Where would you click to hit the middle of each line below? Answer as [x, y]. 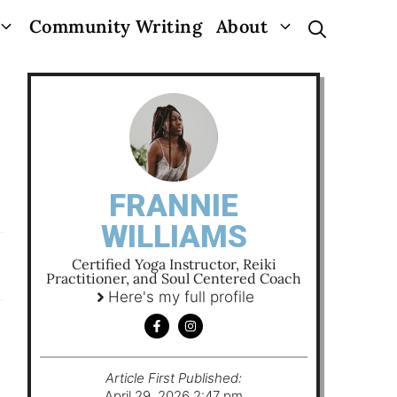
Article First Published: [174, 378]
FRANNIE [174, 206]
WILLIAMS [174, 237]
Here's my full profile [181, 297]
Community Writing [115, 26]
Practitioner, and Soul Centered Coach [174, 278]
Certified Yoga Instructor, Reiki [174, 264]
